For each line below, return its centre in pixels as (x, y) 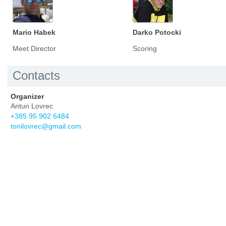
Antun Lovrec (32, 106)
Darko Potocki (157, 32)
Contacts (36, 75)
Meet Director (34, 48)
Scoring (145, 48)
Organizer (27, 96)
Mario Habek (34, 32)
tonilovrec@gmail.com (46, 126)
